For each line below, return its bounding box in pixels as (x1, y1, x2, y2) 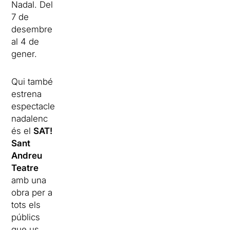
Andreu (11, 150, 43, 161)
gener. (11, 48, 37, 59)
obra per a (11, 187, 53, 198)
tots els (11, 199, 41, 210)
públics (11, 212, 41, 222)
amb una (11, 175, 47, 185)
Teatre (11, 162, 39, 173)
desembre (11, 24, 53, 34)
